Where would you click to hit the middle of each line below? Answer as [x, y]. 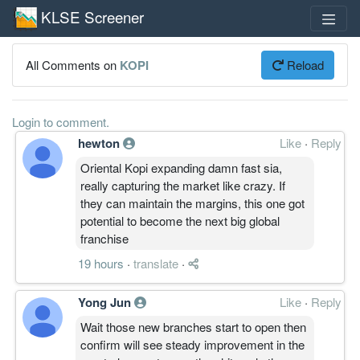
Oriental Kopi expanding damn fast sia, [181, 167]
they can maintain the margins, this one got [192, 202]
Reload [304, 64]
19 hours [101, 263]
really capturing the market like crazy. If [183, 185]
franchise [104, 238]
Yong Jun [106, 302]
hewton [100, 143]
